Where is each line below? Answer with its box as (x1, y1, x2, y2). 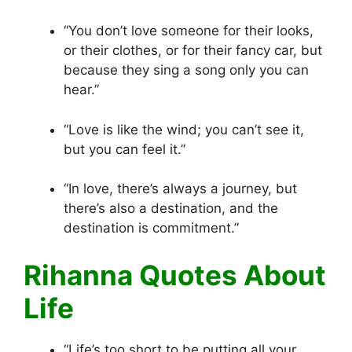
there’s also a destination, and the (64, 200, 278, 217)
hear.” (64, 82, 99, 98)
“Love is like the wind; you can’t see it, (64, 121, 304, 137)
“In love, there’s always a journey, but (64, 181, 297, 197)
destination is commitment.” (64, 220, 239, 236)
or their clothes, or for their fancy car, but (64, 42, 322, 59)
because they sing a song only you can (64, 62, 309, 79)
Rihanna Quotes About (24, 258, 326, 291)
